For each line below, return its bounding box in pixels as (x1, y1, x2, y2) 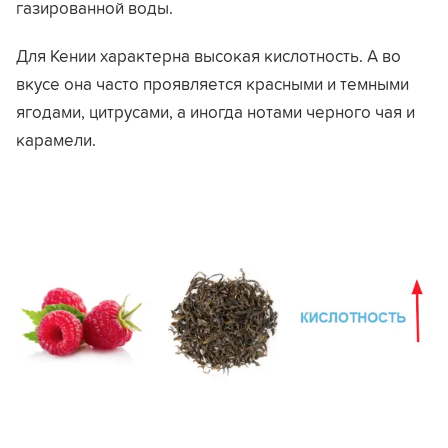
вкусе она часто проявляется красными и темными (16, 73, 409, 94)
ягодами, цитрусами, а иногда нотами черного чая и (16, 101, 415, 122)
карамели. (16, 129, 96, 150)
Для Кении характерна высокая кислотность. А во (16, 45, 401, 66)
